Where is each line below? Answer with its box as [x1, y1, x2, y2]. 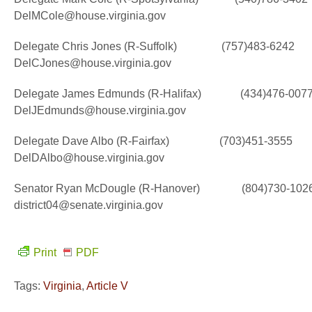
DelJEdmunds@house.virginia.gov [14, 104, 186, 116]
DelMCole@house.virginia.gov [14, 10, 166, 22]
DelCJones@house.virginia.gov [14, 57, 171, 69]
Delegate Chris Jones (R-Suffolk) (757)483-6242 [14, 40, 295, 52]
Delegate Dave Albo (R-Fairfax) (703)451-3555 [14, 135, 292, 147]
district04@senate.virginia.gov [14, 199, 163, 211]
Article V [86, 280, 128, 292]
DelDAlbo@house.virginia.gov [14, 152, 164, 164]
